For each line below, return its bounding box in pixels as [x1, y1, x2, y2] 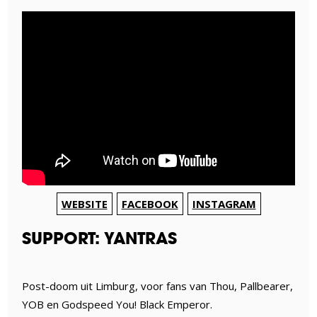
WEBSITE [61, 197, 108, 212]
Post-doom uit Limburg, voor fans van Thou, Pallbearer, [22, 279, 294, 294]
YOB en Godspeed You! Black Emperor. [22, 297, 213, 312]
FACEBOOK [121, 197, 178, 212]
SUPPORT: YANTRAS [22, 228, 178, 250]
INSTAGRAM [192, 197, 256, 212]
